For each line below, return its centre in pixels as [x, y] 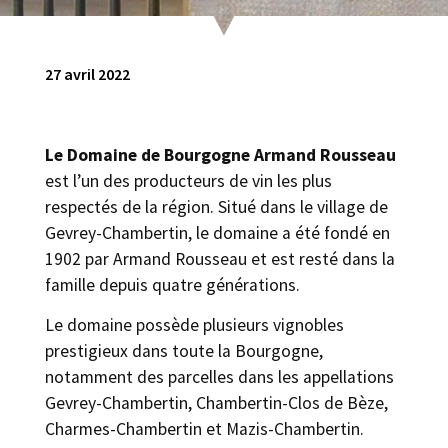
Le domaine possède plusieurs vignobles [194, 325]
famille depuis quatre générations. [172, 284]
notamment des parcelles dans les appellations [219, 377]
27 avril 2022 [87, 73]
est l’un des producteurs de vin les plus [188, 180]
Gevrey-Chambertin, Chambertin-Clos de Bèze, [216, 403]
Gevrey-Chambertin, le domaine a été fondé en [217, 232]
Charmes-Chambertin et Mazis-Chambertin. [204, 429]
